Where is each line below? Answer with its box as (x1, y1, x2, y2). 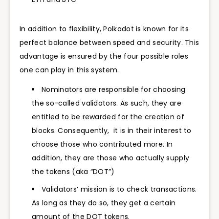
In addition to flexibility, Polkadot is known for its (20, 23, 189, 34)
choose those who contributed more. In (32, 139, 173, 150)
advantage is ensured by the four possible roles (20, 51, 189, 61)
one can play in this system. (20, 65, 121, 75)
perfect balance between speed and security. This (20, 37, 199, 47)
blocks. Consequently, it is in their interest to (32, 126, 192, 136)
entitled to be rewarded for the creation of (32, 112, 184, 122)
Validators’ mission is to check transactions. (42, 184, 197, 195)
